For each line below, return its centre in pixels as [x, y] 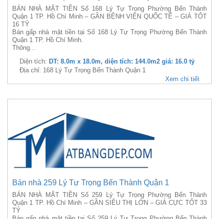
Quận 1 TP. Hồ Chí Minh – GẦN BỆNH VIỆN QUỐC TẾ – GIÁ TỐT [109, 16]
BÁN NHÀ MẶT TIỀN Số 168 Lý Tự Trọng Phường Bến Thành [109, 9]
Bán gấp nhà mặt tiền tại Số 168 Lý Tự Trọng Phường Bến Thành [109, 32]
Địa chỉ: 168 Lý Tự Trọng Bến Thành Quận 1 [83, 70]
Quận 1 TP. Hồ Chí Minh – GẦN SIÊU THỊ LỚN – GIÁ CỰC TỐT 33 [109, 203]
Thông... [24, 48]
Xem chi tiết [182, 79]
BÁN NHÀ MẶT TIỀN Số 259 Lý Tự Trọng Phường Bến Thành [109, 195]
